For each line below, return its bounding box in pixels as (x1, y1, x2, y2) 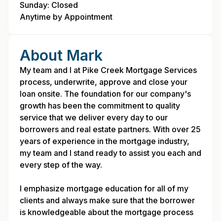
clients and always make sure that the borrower (20, 195, 195, 205)
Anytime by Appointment (20, 12, 112, 22)
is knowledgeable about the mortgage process (20, 207, 193, 217)
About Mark (20, 46, 103, 64)
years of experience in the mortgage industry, (20, 136, 189, 146)
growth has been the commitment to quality (20, 101, 180, 110)
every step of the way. (20, 160, 102, 170)
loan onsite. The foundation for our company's (20, 89, 191, 99)
